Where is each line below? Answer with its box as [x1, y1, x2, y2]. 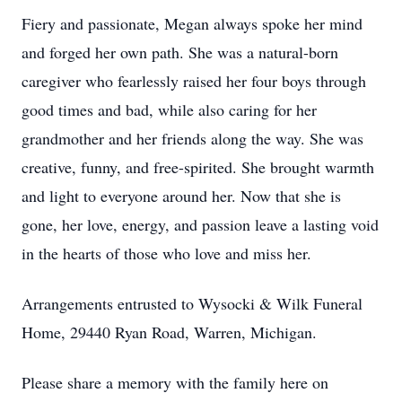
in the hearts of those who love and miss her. [22, 242, 311, 264]
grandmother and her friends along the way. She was [22, 127, 363, 149]
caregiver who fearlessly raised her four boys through [22, 70, 366, 92]
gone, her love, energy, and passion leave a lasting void [22, 214, 379, 235]
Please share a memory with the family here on [22, 371, 328, 393]
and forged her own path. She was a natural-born [22, 41, 338, 63]
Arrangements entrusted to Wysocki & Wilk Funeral [22, 293, 363, 314]
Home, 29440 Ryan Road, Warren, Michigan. [22, 321, 317, 343]
